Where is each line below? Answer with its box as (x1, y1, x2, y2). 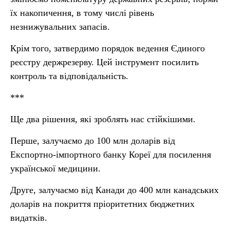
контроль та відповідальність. (10, 71, 128, 81)
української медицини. (10, 163, 101, 174)
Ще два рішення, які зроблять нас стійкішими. (10, 114, 196, 124)
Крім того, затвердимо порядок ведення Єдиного (10, 43, 205, 53)
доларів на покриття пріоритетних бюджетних (10, 199, 195, 209)
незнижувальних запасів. (10, 22, 110, 32)
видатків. (10, 213, 47, 223)
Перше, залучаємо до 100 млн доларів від (10, 136, 175, 146)
